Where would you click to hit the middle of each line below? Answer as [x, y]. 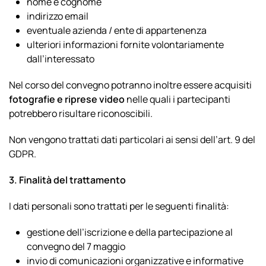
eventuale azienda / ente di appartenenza [117, 30]
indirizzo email [58, 16]
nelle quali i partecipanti [178, 99]
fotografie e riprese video [67, 99]
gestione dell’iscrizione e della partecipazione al [130, 232]
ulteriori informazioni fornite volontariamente [125, 45]
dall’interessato [61, 59]
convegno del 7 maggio [76, 246]
